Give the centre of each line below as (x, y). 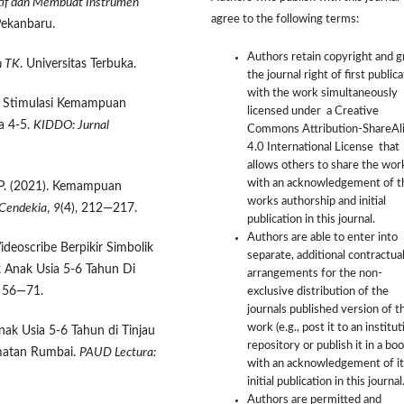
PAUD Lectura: (118, 353)
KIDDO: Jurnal (71, 125)
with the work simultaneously (322, 94)
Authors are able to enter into (322, 238)
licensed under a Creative (313, 112)
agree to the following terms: (285, 19)
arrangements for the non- (315, 274)
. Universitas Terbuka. (78, 64)
